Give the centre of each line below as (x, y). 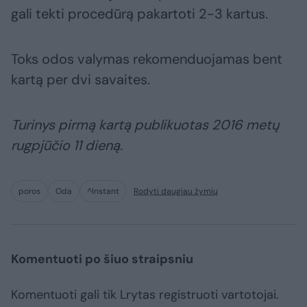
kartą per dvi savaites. (81, 80)
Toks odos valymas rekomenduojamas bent (147, 59)
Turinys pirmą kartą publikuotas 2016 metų (145, 125)
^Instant (103, 192)
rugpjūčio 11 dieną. (67, 146)
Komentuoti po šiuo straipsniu (102, 259)
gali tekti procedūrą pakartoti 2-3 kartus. (139, 14)
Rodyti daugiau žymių (176, 192)
